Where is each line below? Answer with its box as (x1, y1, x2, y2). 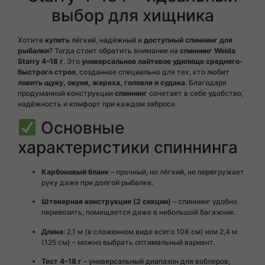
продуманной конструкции (18, 89, 113, 98)
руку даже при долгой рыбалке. (41, 177, 153, 187)
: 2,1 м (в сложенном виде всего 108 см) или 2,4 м (63, 227, 237, 236)
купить (45, 35, 70, 45)
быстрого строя (18, 67, 76, 77)
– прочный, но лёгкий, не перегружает (109, 167, 244, 176)
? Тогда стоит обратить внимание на (49, 46, 180, 56)
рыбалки (18, 46, 49, 56)
